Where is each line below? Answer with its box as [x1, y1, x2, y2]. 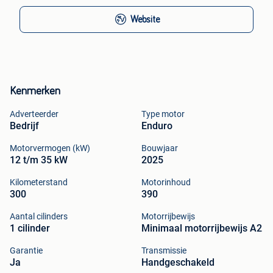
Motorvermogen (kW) [10, 143, 90, 153]
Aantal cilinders [10, 211, 68, 221]
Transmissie [141, 245, 186, 255]
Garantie [10, 245, 43, 255]
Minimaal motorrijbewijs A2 [141, 222, 262, 234]
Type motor [141, 108, 185, 119]
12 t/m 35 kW [10, 154, 68, 166]
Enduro [141, 119, 172, 132]
